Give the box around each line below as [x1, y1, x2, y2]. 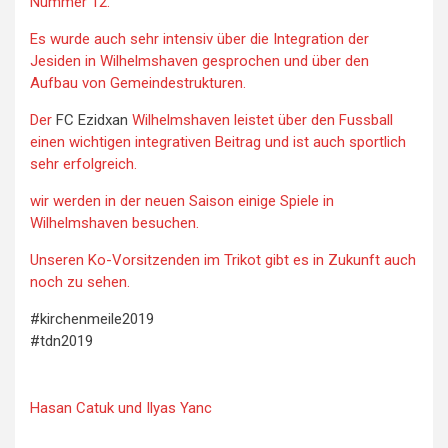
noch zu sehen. [30, 273, 130, 291]
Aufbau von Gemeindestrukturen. [30, 74, 246, 92]
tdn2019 [40, 332, 93, 350]
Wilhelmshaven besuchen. [30, 214, 199, 232]
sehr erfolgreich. [30, 155, 137, 173]
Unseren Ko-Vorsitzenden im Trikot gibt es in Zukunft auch [30, 251, 416, 269]
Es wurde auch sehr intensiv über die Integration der [30, 30, 369, 48]
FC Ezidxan [56, 111, 128, 129]
